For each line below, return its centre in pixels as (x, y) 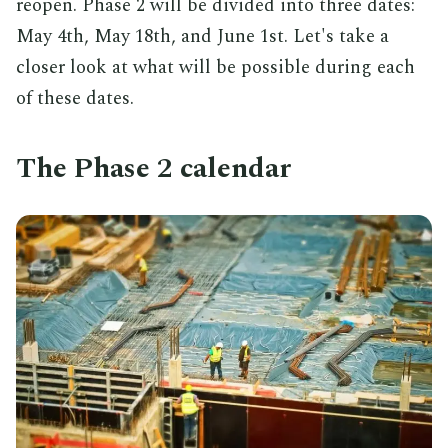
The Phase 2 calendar (154, 168)
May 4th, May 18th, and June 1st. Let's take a (202, 36)
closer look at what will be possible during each (215, 67)
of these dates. (75, 98)
